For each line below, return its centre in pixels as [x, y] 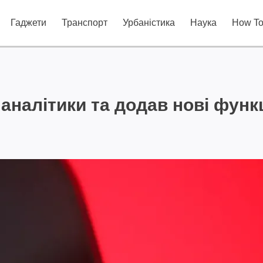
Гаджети [28, 23]
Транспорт [84, 23]
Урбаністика [149, 23]
